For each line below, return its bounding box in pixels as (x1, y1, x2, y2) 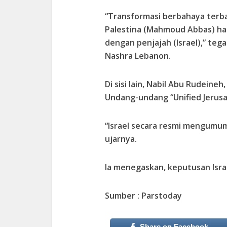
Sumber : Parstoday (105, 190, 182, 201)
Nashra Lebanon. (105, 50, 171, 61)
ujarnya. (105, 133, 137, 144)
